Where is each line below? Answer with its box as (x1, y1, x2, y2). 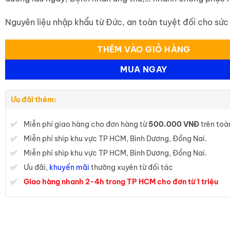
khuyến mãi (49, 163, 89, 172)
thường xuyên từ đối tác (89, 163, 173, 172)
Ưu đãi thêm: (10, 95, 56, 105)
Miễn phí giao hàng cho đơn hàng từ (23, 120, 148, 129)
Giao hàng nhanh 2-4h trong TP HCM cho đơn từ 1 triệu (23, 177, 218, 187)
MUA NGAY (120, 64, 167, 74)
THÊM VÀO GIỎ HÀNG (97, 44, 190, 54)
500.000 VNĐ (148, 120, 199, 129)
